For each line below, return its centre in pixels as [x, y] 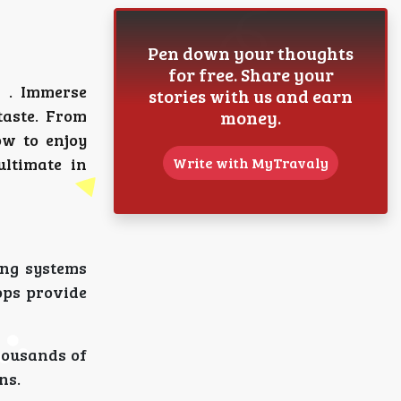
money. [251, 117]
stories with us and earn [251, 96]
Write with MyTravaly [251, 162]
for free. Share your [251, 74]
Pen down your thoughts [251, 53]
